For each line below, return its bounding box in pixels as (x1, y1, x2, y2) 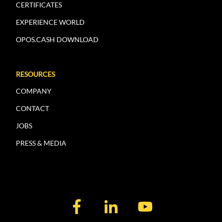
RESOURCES (16, 69, 55, 78)
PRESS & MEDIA (16, 138, 66, 147)
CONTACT (16, 104, 49, 112)
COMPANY (16, 86, 52, 95)
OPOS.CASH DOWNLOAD (16, 35, 99, 44)
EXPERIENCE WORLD (16, 17, 85, 26)
